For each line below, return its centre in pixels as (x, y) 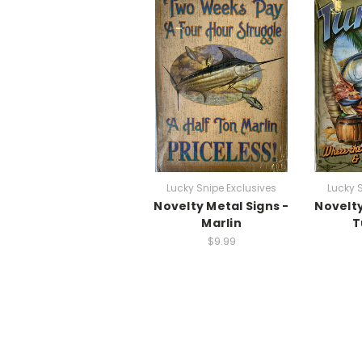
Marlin (221, 223)
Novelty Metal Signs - (221, 206)
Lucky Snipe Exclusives (221, 187)
